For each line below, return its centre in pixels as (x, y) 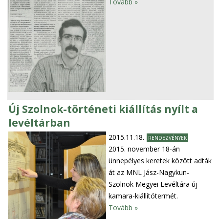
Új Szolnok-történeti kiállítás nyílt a (103, 109)
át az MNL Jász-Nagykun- (149, 173)
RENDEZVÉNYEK (168, 138)
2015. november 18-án (144, 149)
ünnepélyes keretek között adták (160, 161)
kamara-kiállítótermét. (143, 196)
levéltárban (40, 123)
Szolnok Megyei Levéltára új (153, 184)
